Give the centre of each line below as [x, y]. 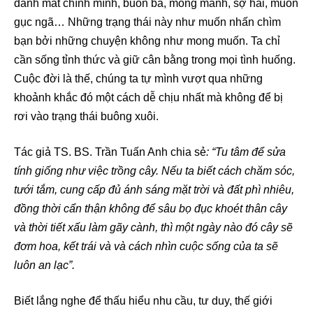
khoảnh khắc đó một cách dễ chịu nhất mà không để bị [148, 97]
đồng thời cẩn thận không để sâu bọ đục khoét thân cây [151, 208]
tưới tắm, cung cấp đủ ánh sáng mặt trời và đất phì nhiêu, [154, 189]
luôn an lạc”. [44, 265]
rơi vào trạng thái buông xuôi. [86, 116]
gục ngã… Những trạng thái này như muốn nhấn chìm [147, 22]
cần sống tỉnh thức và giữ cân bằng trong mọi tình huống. [155, 59]
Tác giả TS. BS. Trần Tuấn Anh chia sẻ [110, 152]
